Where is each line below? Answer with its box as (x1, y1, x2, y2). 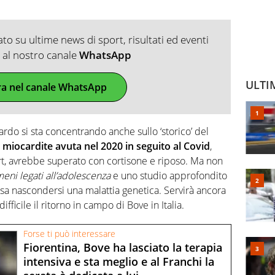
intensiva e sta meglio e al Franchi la (23, 254, 214, 269)
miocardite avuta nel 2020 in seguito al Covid (2, 139, 210, 153)
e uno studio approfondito (110, 168, 227, 182)
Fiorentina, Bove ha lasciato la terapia (23, 240, 222, 255)
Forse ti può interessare (23, 228, 115, 240)
